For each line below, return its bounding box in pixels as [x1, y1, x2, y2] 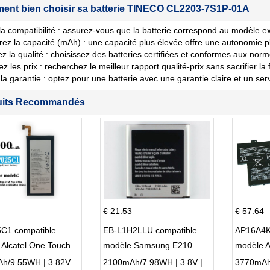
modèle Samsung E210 [102, 240, 192, 250]
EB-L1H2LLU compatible [102, 225, 197, 235]
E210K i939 [102, 256, 147, 265]
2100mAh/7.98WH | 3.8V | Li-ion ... [202, 257, 211, 267]
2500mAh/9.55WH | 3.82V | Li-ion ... [70, 257, 79, 267]
